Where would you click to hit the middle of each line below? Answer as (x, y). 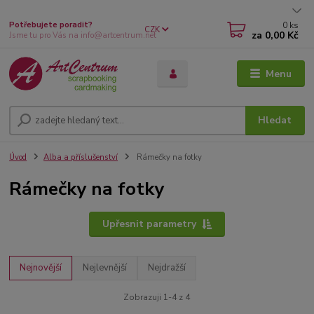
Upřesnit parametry (149, 224)
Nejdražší (167, 267)
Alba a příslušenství (81, 157)
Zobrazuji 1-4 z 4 (157, 297)
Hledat (275, 120)
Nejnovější (41, 267)
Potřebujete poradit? (51, 25)
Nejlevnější (105, 267)
